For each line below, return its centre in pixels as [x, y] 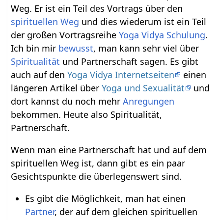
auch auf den [39, 74]
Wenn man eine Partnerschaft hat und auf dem [109, 150]
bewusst [76, 48]
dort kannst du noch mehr [67, 101]
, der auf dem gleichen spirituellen [126, 211]
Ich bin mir [35, 48]
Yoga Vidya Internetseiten [121, 74]
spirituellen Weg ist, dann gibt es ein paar [98, 163]
